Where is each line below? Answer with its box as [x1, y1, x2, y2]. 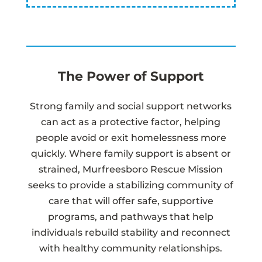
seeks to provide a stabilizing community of [28, 179, 234, 191]
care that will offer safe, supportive [48, 195, 213, 206]
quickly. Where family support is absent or [30, 147, 231, 159]
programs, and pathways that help [48, 211, 214, 222]
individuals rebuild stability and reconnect [31, 226, 230, 238]
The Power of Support [57, 68, 204, 84]
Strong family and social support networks [30, 100, 232, 112]
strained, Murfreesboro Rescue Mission [39, 163, 223, 175]
